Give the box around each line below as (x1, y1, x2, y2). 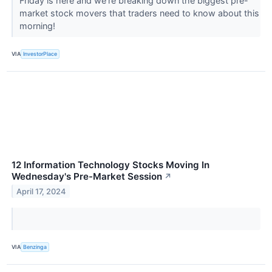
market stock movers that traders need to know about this (19, 7, 259, 18)
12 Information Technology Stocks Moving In (12, 158, 209, 171)
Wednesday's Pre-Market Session (12, 170, 162, 182)
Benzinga (23, 243, 47, 251)
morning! (19, 20, 58, 31)
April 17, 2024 (16, 186, 66, 196)
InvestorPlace (23, 50, 58, 58)
